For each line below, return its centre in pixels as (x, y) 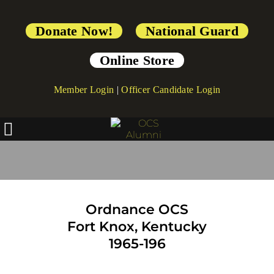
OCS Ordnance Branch (137, 145)
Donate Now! (74, 31)
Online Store (137, 60)
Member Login (84, 90)
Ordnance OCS (137, 209)
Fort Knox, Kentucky (137, 227)
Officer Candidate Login (171, 90)
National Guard (192, 31)
